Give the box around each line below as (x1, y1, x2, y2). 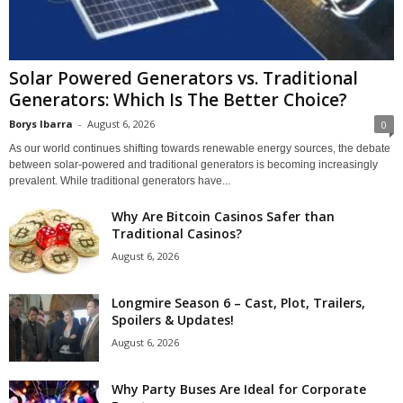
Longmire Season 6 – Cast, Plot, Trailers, (112, 293, 365, 311)
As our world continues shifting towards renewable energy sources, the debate (9, 141, 390, 155)
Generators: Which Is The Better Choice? (9, 87, 347, 112)
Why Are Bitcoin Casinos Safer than (112, 207, 335, 225)
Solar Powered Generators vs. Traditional (9, 66, 358, 90)
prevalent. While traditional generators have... (9, 174, 230, 187)
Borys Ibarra (9, 116, 73, 130)
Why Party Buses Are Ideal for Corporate (112, 380, 366, 398)
